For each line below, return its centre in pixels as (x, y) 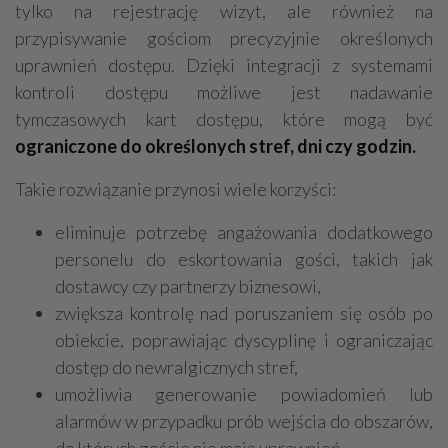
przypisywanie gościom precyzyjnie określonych (224, 38)
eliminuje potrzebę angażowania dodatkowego (244, 232)
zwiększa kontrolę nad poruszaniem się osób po (244, 313)
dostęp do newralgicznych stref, (176, 367)
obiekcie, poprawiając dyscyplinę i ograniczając (244, 340)
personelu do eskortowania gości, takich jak (244, 259)
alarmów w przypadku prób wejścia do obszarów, (244, 421)
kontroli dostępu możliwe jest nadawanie (224, 92)
